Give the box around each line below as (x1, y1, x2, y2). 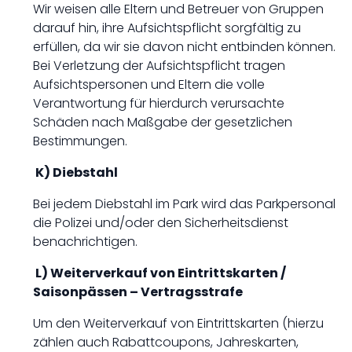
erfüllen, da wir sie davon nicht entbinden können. (33, 38, 335, 56)
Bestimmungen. (33, 132, 127, 150)
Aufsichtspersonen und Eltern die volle (33, 75, 265, 93)
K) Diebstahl (33, 163, 118, 181)
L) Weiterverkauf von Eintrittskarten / (33, 264, 286, 282)
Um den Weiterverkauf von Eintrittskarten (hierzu (33, 314, 324, 332)
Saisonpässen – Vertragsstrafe (33, 283, 243, 301)
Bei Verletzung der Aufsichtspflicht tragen (33, 57, 285, 75)
